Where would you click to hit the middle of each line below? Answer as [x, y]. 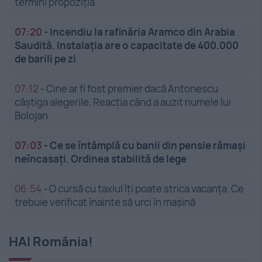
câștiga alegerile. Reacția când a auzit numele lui [123, 102]
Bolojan [31, 116]
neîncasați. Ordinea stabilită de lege [101, 159]
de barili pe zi [45, 59]
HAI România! [51, 242]
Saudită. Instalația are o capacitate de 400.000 [127, 46]
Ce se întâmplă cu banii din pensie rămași [148, 146]
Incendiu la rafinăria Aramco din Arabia [142, 32]
